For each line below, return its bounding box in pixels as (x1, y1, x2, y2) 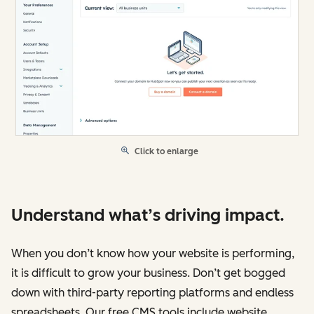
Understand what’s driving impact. (11, 205, 285, 226)
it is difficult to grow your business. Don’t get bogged (11, 266, 285, 280)
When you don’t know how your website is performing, (11, 247, 294, 261)
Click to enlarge (135, 146, 198, 157)
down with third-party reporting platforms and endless (11, 286, 294, 300)
